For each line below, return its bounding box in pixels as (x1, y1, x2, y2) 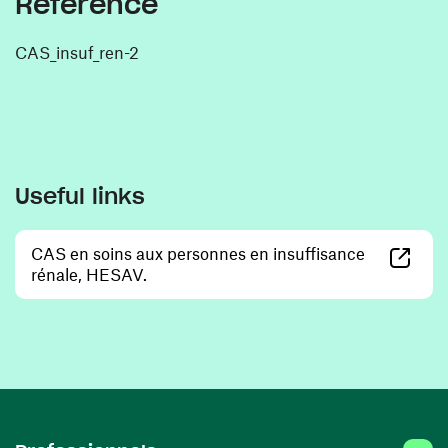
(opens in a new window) (146, 263, 332, 283)
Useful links (15, 182, 145, 210)
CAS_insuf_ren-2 (15, 42, 139, 62)
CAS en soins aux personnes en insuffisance (31, 243, 365, 263)
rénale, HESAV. (31, 264, 147, 284)
